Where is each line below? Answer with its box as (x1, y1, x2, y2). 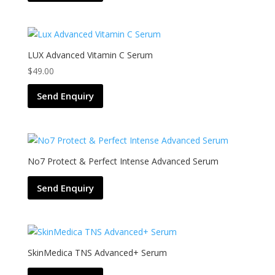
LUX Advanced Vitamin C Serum (27, 48, 153, 61)
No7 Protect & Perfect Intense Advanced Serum (27, 155, 219, 167)
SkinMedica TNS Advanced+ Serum (27, 247, 167, 259)
